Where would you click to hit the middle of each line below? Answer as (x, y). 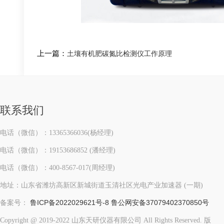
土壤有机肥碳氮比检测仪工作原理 (119, 54)
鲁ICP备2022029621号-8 (69, 202)
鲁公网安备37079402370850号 (160, 202)
